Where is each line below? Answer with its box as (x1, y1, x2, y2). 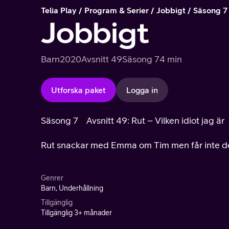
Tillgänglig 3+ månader (41, 209, 112, 217)
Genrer (41, 174, 63, 182)
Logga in (126, 85, 158, 95)
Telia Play (41, 6, 77, 15)
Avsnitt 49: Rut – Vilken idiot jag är (86, 115, 224, 126)
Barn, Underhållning (41, 184, 103, 192)
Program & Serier (84, 6, 149, 15)
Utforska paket (51, 85, 106, 95)
